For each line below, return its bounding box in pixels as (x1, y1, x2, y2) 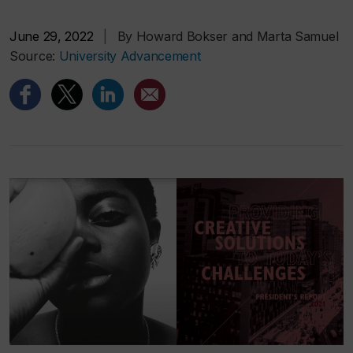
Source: (9, 48, 59, 64)
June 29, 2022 (9, 28, 94, 44)
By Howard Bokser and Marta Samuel (117, 28, 339, 44)
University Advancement (58, 48, 201, 64)
